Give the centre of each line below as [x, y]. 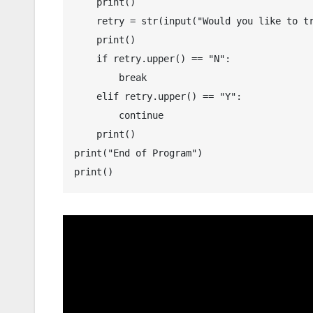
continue [96, 115]
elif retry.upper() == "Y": [85, 96]
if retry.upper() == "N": [85, 58]
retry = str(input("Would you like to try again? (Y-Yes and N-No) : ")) [85, 21]
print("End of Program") [138, 153]
